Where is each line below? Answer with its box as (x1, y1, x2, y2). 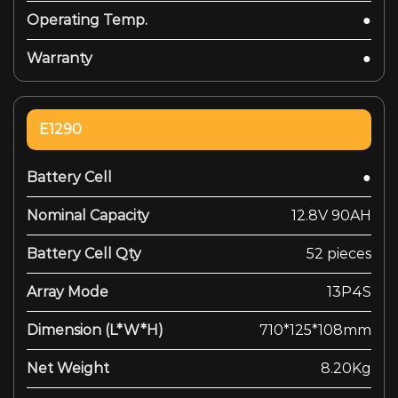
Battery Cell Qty (27, 244, 141, 262)
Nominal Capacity (27, 206, 149, 224)
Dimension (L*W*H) (27, 321, 163, 338)
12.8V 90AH (291, 206, 371, 224)
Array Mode (27, 283, 108, 300)
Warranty (27, 49, 92, 67)
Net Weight (27, 359, 109, 377)
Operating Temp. (27, 11, 147, 28)
